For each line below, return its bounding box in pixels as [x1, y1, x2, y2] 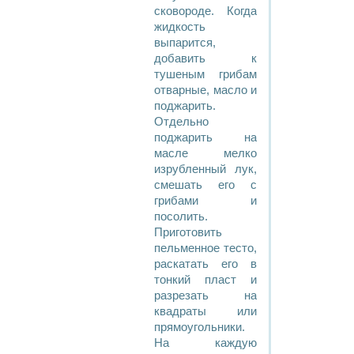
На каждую [154, 337, 257, 349]
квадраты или [154, 305, 257, 318]
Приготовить [154, 226, 222, 239]
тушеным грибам [154, 68, 257, 81]
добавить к [154, 52, 257, 65]
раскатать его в [154, 258, 257, 270]
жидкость [154, 21, 205, 33]
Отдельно [154, 115, 209, 128]
